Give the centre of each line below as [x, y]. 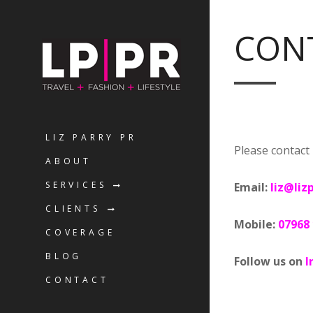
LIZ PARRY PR [91, 137]
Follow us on [268, 261]
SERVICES [76, 185]
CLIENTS [73, 209]
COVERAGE [80, 232]
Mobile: [256, 224]
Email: [251, 187]
